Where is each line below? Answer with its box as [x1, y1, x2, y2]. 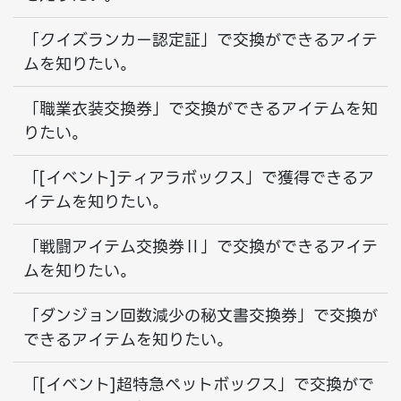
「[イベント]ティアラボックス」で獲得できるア [23, 165, 374, 191]
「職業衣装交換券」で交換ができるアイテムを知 [23, 96, 378, 122]
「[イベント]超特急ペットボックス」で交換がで [23, 371, 374, 397]
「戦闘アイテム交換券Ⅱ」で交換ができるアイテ [23, 234, 378, 260]
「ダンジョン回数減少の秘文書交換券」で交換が [23, 303, 378, 328]
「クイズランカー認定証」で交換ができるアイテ [23, 27, 378, 53]
